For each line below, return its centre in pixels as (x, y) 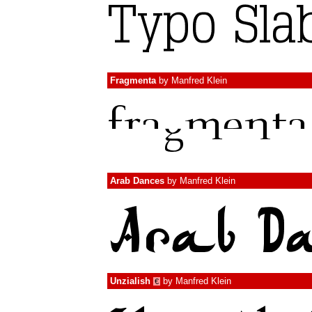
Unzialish (130, 281)
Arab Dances (137, 181)
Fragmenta (133, 80)
